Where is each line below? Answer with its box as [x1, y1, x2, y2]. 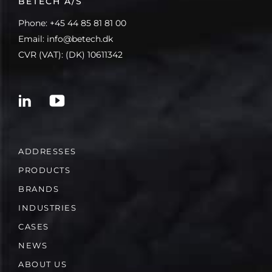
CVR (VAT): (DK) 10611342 [18, 49, 123, 61]
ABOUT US [18, 259, 67, 269]
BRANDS [18, 183, 59, 194]
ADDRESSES [18, 146, 76, 156]
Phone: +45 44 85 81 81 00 [18, 18, 126, 29]
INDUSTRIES [18, 202, 76, 212]
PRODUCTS [18, 165, 70, 175]
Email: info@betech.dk [18, 33, 113, 45]
